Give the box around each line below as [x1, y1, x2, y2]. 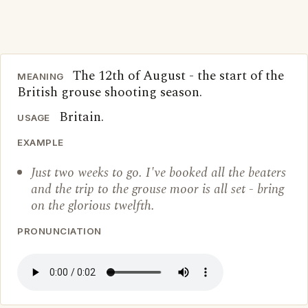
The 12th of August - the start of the [69, 66, 284, 86]
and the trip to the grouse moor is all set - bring [31, 179, 284, 199]
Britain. [58, 107, 104, 127]
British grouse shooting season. [17, 82, 202, 102]
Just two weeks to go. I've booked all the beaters [31, 163, 286, 183]
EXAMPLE [17, 137, 64, 148]
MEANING [17, 71, 64, 82]
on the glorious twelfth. [31, 196, 155, 216]
